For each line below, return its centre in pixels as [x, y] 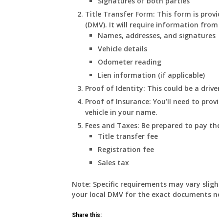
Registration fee [126, 149]
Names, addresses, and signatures [157, 35]
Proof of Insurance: [118, 101]
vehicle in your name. [123, 112]
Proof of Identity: [115, 88]
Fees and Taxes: [112, 125]
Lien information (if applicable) [152, 75]
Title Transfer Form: [120, 14]
